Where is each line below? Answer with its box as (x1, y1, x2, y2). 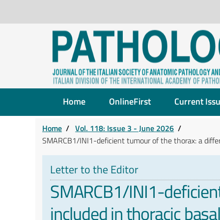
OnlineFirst (109, 95, 151, 108)
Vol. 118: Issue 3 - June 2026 (75, 122, 174, 135)
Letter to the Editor (50, 162, 138, 178)
